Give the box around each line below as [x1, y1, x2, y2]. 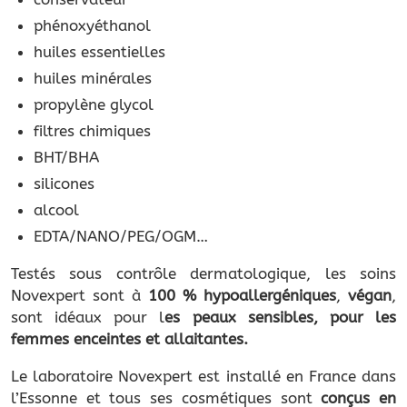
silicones [34, 174, 94, 193]
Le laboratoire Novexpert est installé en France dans [11, 366, 396, 385]
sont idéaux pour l [11, 307, 165, 326]
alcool [34, 200, 79, 219]
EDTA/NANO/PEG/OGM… [34, 226, 208, 245]
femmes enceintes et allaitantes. [11, 329, 248, 348]
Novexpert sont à [11, 285, 148, 304]
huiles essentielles [34, 42, 165, 61]
